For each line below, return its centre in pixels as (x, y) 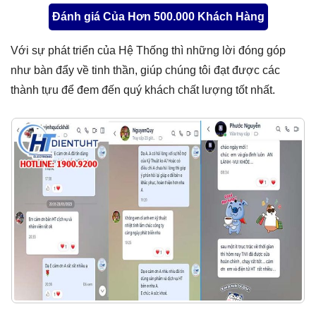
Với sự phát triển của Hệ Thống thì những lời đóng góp (148, 50)
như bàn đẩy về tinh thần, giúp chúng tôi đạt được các (145, 70)
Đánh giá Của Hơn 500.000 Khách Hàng (158, 17)
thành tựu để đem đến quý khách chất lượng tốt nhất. (143, 90)
